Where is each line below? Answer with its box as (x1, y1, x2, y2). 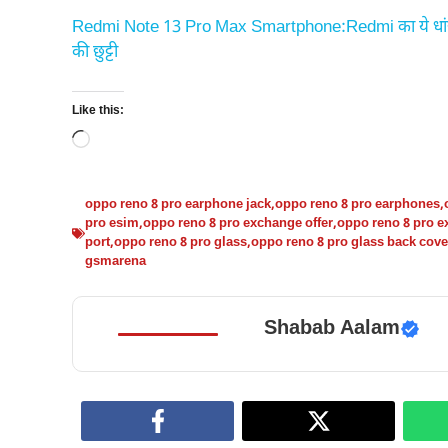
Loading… (89, 130, 161, 152)
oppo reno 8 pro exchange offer (143, 215, 333, 232)
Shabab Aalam (263, 316, 400, 342)
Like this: (72, 103, 124, 119)
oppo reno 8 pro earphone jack (85, 196, 271, 213)
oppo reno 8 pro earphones (275, 196, 440, 213)
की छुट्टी (72, 41, 118, 64)
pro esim (85, 215, 139, 232)
